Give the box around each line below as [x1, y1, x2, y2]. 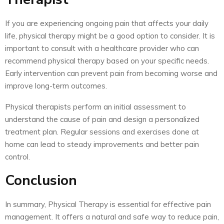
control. [5, 152, 30, 162]
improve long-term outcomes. [5, 81, 107, 91]
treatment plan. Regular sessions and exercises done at [5, 127, 199, 137]
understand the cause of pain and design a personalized [5, 114, 199, 124]
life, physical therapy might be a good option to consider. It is [5, 31, 215, 41]
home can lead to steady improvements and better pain [5, 139, 199, 149]
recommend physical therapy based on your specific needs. [5, 56, 209, 66]
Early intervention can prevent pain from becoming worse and [5, 68, 217, 78]
